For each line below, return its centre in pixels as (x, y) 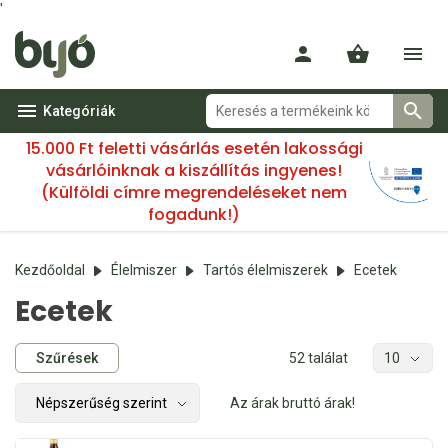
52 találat (318, 357)
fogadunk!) (194, 214)
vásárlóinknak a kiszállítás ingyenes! (194, 170)
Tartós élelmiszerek (265, 270)
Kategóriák (79, 111)
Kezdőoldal (50, 270)
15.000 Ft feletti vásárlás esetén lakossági (194, 148)
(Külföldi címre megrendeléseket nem (194, 192)
